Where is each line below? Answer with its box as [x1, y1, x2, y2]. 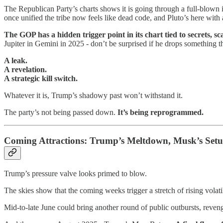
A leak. [4, 56, 27, 65]
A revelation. [4, 65, 47, 74]
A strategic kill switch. [4, 74, 78, 83]
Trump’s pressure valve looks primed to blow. [4, 169, 147, 178]
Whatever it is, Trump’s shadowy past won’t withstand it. [4, 91, 183, 100]
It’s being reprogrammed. [117, 108, 204, 117]
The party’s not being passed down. [4, 108, 117, 117]
